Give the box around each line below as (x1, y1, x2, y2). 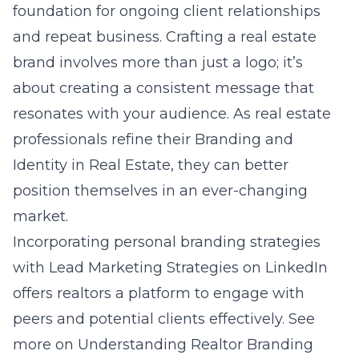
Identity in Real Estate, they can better (13, 156, 288, 174)
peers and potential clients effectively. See (13, 310, 315, 328)
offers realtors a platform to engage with (13, 284, 305, 302)
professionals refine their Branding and (13, 131, 293, 148)
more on (13, 336, 78, 353)
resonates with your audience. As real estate (13, 105, 331, 123)
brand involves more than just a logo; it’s (13, 54, 303, 71)
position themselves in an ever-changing (13, 182, 308, 200)
